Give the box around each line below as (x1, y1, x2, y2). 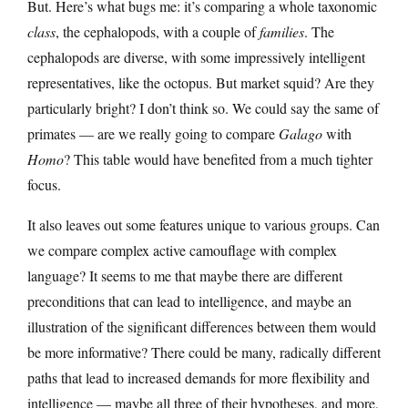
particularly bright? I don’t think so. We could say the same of (27, 98, 379, 118)
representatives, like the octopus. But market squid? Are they (27, 73, 374, 93)
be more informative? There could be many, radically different (27, 342, 381, 362)
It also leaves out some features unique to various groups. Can (27, 215, 380, 235)
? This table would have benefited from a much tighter (64, 149, 372, 169)
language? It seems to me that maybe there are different (27, 266, 342, 286)
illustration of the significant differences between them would (27, 317, 376, 337)
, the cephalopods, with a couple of (56, 22, 260, 42)
